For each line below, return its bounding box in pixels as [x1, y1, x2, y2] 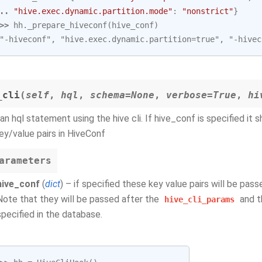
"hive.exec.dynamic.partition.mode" [13, 6, 173, 16]
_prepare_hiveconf [27, 20, 107, 30]
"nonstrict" [182, 6, 233, 16]
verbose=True [166, 89, 236, 101]
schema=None [90, 89, 154, 101]
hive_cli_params [164, 195, 235, 204]
